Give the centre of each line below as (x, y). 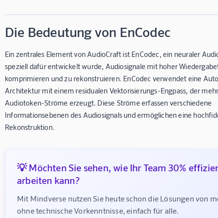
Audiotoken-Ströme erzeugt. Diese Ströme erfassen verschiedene (109, 102)
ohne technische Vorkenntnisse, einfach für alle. (98, 210)
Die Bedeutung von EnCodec (88, 31)
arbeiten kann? (48, 180)
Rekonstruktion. (30, 127)
